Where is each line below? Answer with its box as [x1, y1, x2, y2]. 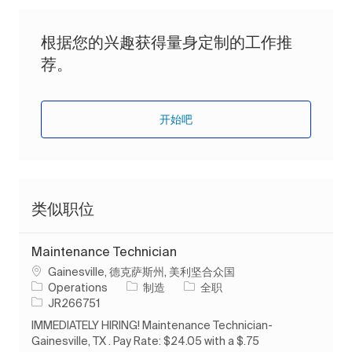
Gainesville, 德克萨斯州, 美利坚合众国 [48, 265, 235, 278]
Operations [48, 280, 108, 294]
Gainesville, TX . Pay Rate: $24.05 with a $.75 [31, 334, 259, 347]
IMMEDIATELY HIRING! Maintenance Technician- [31, 318, 273, 332]
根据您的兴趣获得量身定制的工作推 [41, 32, 292, 51]
